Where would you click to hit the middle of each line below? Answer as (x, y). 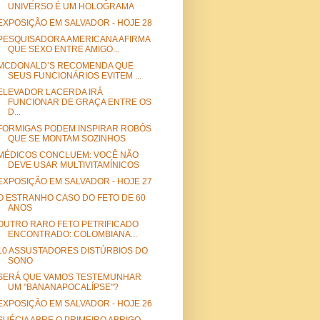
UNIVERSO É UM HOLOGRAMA (71, 7)
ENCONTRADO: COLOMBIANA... (72, 235)
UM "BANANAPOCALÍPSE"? (63, 287)
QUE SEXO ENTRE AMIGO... (63, 50)
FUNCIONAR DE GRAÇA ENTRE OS (79, 102)
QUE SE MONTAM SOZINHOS (66, 139)
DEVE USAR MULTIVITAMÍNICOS (73, 165)
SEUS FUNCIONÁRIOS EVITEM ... (74, 76)
